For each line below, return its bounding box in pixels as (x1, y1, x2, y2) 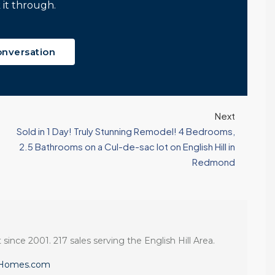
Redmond (192, 156, 235, 168)
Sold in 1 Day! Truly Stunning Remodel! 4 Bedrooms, (16, 125, 235, 137)
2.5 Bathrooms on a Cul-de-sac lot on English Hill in (18, 141, 235, 152)
